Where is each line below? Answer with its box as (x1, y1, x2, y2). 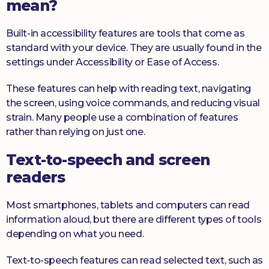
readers (6, 168, 65, 187)
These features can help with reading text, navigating (6, 83, 251, 95)
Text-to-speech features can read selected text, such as (6, 255, 264, 267)
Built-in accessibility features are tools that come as (6, 28, 245, 40)
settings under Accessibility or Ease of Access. (6, 56, 219, 68)
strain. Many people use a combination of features (6, 112, 238, 124)
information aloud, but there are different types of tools (6, 214, 262, 226)
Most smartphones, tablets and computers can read (6, 199, 250, 211)
